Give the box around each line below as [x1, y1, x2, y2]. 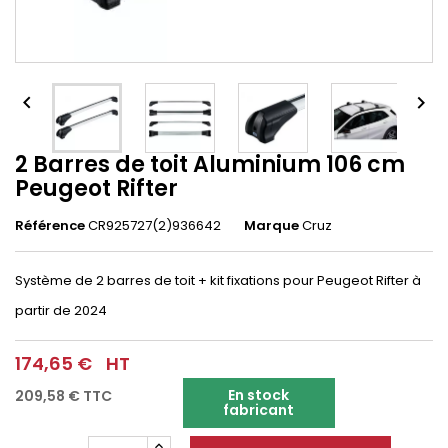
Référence [15, 216, 85, 235]
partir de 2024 [15, 301, 107, 320]
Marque [244, 216, 299, 235]
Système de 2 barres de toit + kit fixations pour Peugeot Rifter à [15, 271, 421, 290]
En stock [228, 385, 290, 405]
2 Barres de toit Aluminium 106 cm [15, 149, 405, 180]
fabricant [223, 400, 295, 420]
